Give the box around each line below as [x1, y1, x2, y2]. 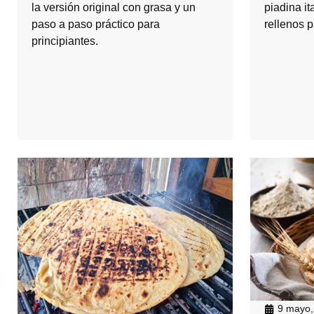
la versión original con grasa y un [32, 1, 196, 14]
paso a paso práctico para [32, 18, 160, 31]
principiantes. [32, 35, 98, 48]
